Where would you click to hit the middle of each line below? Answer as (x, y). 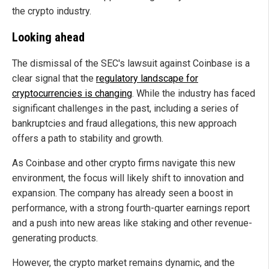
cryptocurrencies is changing (72, 94)
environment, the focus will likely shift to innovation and (128, 178)
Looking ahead (48, 38)
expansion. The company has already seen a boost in (122, 193)
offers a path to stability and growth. (88, 139)
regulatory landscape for (147, 79)
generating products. (55, 238)
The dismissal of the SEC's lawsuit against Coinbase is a (131, 64)
